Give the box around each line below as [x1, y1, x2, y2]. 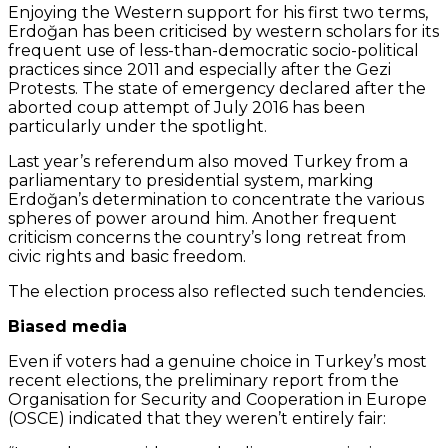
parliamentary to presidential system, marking [8, 170, 374, 190]
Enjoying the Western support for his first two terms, [8, 2, 428, 22]
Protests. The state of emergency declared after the [8, 78, 426, 98]
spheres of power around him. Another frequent [8, 208, 397, 228]
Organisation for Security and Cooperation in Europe [8, 389, 427, 409]
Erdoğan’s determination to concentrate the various [8, 189, 424, 209]
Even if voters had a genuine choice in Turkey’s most [8, 351, 427, 371]
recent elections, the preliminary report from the [8, 370, 399, 390]
